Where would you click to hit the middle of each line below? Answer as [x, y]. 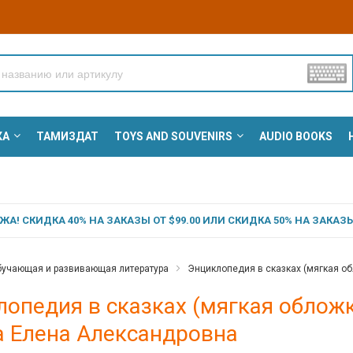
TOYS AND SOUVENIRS [173, 137]
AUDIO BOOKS [295, 137]
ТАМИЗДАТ [67, 137]
